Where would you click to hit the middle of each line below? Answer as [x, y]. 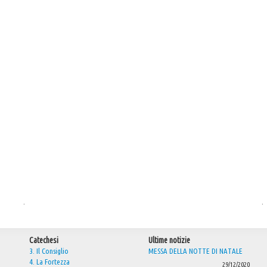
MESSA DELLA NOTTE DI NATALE [195, 251]
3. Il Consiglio [49, 251]
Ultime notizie [169, 240]
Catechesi [44, 240]
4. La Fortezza [49, 262]
